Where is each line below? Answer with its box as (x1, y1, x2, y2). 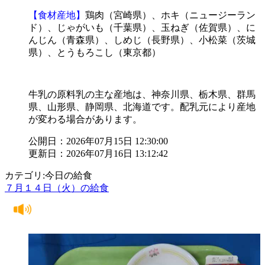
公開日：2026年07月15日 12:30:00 (28, 135, 168, 146)
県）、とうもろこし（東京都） (28, 47, 161, 57)
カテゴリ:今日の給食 (5, 170, 92, 180)
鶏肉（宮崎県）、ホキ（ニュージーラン (85, 9, 256, 20)
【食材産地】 (28, 9, 85, 20)
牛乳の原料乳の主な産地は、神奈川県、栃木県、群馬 (28, 89, 256, 99)
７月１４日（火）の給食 (5, 182, 109, 193)
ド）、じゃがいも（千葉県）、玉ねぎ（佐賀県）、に (28, 22, 256, 33)
